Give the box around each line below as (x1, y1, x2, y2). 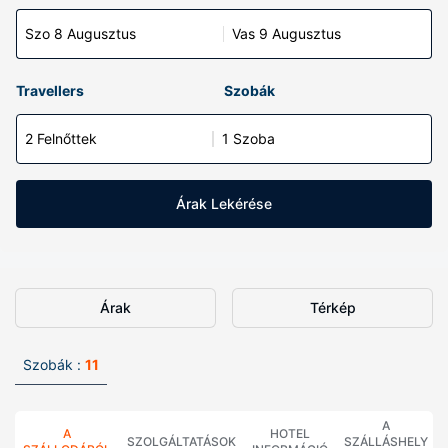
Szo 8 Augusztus (25, 25, 136, 42)
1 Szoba (222, 130, 275, 147)
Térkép (309, 299, 356, 316)
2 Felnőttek (25, 130, 97, 147)
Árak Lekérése (176, 195, 272, 212)
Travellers (16, 82, 84, 99)
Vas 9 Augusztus (232, 25, 341, 42)
